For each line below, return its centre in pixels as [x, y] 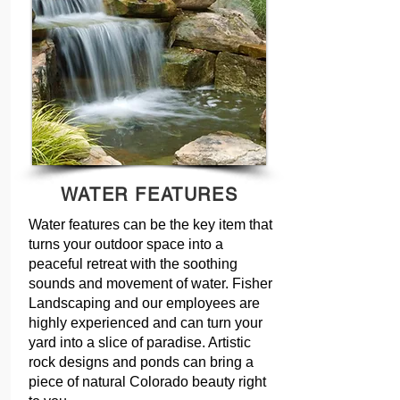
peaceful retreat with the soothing [133, 264]
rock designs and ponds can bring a [141, 362]
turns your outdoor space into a [126, 244]
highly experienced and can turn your [146, 323]
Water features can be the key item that [150, 225]
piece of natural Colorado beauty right [147, 382]
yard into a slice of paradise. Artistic [140, 342]
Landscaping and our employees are [144, 303]
